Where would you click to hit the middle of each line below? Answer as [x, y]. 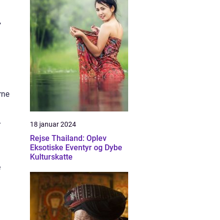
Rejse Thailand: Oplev [68, 138]
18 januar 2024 [53, 124]
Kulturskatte [51, 157]
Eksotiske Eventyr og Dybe [76, 148]
